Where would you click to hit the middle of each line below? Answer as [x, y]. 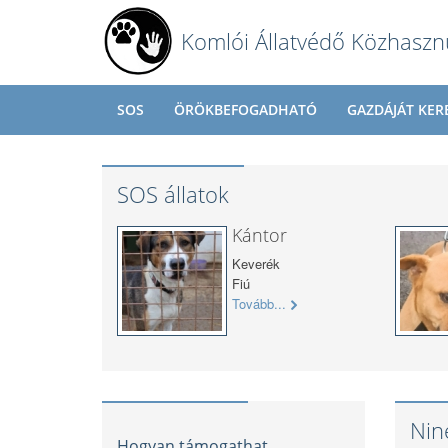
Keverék [256, 263]
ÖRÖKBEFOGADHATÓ [245, 109]
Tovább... [259, 303]
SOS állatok [173, 194]
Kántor [259, 235]
